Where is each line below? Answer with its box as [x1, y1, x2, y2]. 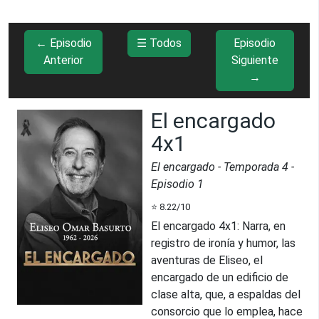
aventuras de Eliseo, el [151, 253, 263, 267]
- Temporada [215, 159, 282, 174]
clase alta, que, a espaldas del [151, 287, 300, 301]
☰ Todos [136, 36, 182, 50]
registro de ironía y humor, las [151, 236, 296, 250]
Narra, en [242, 219, 286, 233]
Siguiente [231, 53, 278, 67]
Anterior [43, 53, 84, 67]
